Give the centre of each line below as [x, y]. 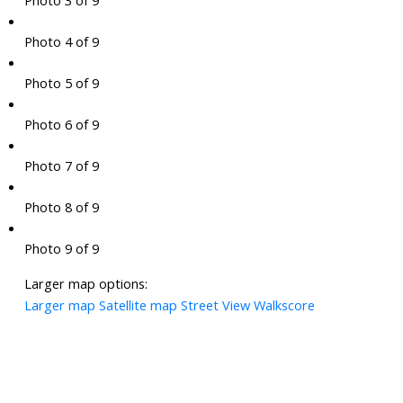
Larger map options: [85, 284]
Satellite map [138, 305]
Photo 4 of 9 [61, 42]
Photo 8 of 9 [61, 207]
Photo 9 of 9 [61, 249]
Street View [215, 305]
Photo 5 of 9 [61, 83]
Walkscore [284, 305]
